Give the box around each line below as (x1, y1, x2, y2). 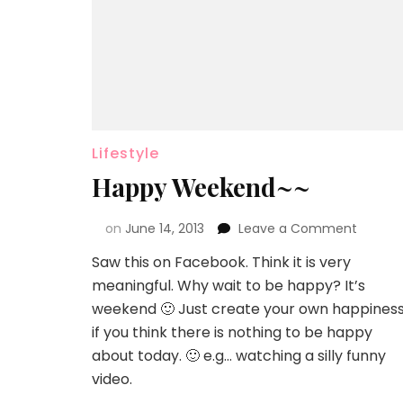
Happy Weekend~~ (92, 170, 310, 204)
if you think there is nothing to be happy (92, 322, 372, 344)
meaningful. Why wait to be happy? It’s (92, 275, 365, 297)
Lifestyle (92, 143, 159, 165)
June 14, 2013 (125, 219, 204, 238)
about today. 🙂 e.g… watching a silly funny (92, 345, 386, 367)
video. (92, 369, 132, 390)
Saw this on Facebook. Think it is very (92, 252, 351, 273)
